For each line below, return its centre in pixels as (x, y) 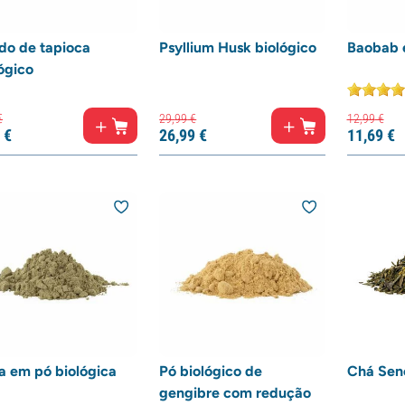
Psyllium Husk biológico (238, 47)
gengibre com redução (235, 393)
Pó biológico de (211, 372)
